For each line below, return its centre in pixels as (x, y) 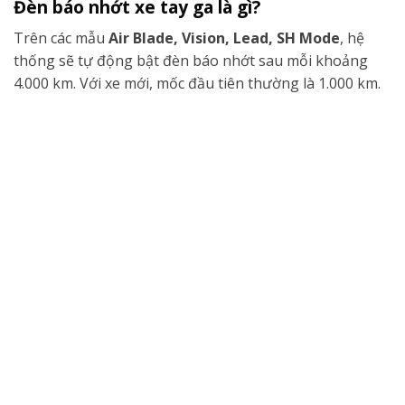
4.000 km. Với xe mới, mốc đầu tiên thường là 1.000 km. (197, 83)
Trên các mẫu (61, 38)
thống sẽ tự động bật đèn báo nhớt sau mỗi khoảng (191, 60)
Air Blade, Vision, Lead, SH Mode (224, 38)
